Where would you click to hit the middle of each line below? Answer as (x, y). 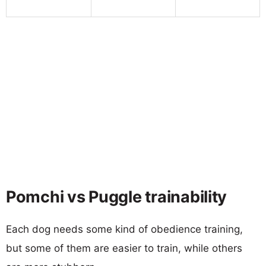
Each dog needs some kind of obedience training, (124, 229)
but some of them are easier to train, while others (124, 248)
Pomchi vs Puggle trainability (117, 197)
